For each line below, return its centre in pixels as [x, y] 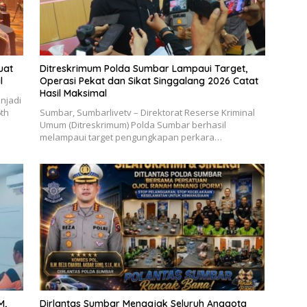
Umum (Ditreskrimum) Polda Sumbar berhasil [133, 124]
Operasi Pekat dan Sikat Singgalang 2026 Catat [149, 81]
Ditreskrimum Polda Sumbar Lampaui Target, [143, 68]
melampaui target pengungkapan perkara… [131, 137]
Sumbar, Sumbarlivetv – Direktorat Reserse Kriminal [147, 112]
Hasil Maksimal [73, 93]
